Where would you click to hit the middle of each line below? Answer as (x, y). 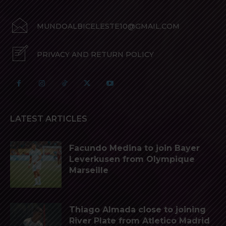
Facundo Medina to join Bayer (134, 148)
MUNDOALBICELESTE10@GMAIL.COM (108, 26)
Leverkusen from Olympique (132, 159)
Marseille (89, 171)
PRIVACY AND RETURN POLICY (95, 55)
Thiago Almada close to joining (137, 210)
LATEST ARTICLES (49, 119)
